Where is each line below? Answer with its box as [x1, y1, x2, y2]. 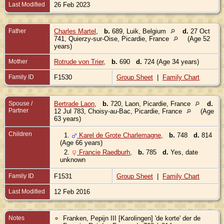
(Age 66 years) [60, 138, 102, 146]
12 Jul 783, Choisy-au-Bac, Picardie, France [54, 107, 184, 115]
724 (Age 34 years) [142, 57, 201, 65]
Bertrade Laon [54, 99, 94, 107]
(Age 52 [185, 34, 210, 42]
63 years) [54, 114, 83, 122]
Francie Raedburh [77, 148, 130, 156]
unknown [60, 155, 85, 163]
